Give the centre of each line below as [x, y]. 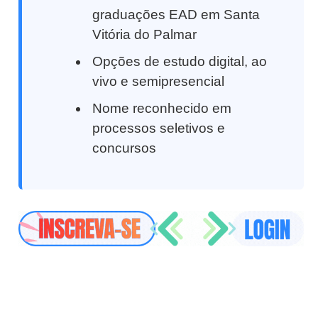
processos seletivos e [159, 128]
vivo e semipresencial [159, 81]
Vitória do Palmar [145, 34]
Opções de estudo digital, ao [180, 61]
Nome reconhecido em [162, 108]
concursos [125, 148]
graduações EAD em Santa [176, 14]
